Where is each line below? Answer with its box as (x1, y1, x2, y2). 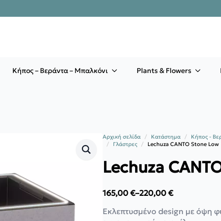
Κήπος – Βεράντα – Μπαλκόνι (12, 66, 108, 75)
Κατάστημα (151, 133, 181, 140)
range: (102, 201, 127, 211)
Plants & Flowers (137, 66, 191, 75)
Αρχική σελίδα (103, 133, 141, 140)
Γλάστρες (113, 140, 137, 147)
